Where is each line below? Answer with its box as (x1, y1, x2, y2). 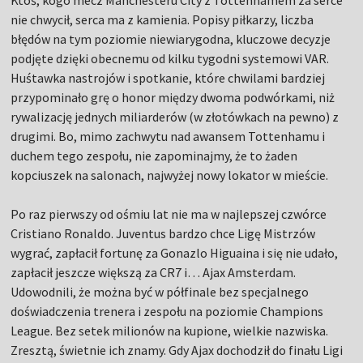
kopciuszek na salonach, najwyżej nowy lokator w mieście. (11, 167, 329, 184)
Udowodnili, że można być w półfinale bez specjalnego (11, 284, 310, 301)
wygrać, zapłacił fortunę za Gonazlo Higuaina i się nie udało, (11, 245, 339, 262)
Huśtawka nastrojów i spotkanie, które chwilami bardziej (11, 70, 326, 87)
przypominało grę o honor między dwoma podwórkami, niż (11, 89, 335, 106)
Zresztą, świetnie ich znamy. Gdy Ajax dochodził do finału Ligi (11, 342, 344, 359)
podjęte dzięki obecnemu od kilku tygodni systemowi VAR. (11, 50, 330, 67)
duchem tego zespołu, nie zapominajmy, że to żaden (11, 147, 298, 164)
